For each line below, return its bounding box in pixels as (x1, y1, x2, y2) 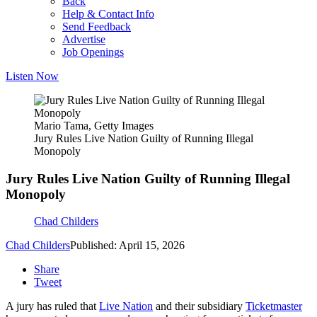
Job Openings (62, 46, 124, 58)
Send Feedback (62, 21, 131, 33)
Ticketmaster (246, 300, 302, 313)
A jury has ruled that (6, 300, 99, 313)
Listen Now (6, 70, 59, 82)
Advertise (62, 33, 105, 45)
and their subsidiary (153, 300, 246, 313)
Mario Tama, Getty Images (34, 120, 154, 132)
